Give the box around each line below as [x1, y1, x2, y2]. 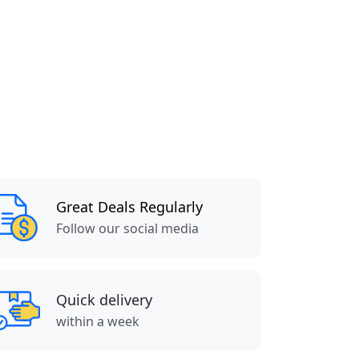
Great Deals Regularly [56, 196, 203, 216]
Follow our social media [56, 219, 199, 237]
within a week [56, 312, 139, 330]
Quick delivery [56, 289, 152, 309]
